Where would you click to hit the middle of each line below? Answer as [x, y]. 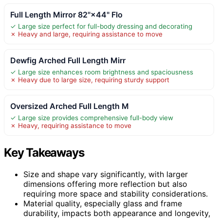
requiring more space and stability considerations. [116, 193]
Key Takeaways [44, 152]
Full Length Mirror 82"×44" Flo [66, 14]
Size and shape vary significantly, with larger [106, 174]
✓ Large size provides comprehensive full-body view [92, 118]
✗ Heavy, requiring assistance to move [71, 125]
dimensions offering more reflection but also [105, 184]
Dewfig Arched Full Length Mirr [68, 60]
